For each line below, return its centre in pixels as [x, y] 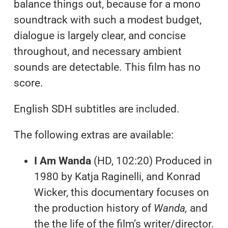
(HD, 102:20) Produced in [153, 161]
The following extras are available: [93, 135]
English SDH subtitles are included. [96, 109]
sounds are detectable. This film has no [107, 67]
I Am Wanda [64, 161]
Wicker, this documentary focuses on [121, 192]
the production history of [94, 208]
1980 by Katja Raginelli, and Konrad [117, 176]
